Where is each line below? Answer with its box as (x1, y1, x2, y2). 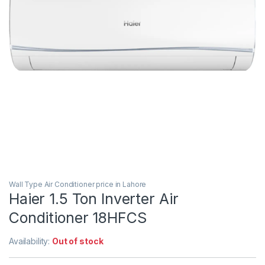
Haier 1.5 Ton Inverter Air (9, 189, 179, 208)
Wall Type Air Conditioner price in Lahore (9, 179, 147, 189)
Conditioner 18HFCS (9, 208, 147, 227)
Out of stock (52, 235, 104, 246)
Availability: (9, 235, 53, 246)
